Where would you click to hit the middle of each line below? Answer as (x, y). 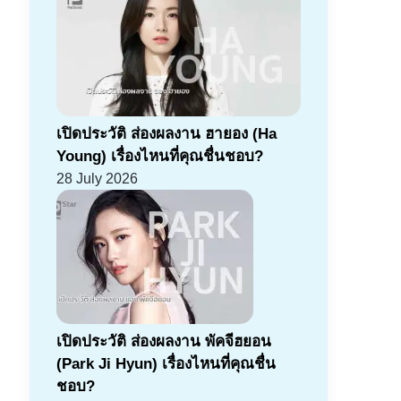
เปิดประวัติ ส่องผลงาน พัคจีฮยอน (163, 342)
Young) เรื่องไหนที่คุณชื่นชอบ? (159, 157)
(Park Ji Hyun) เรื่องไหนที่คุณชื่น (166, 364)
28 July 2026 (97, 179)
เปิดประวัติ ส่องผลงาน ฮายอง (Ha (166, 134)
